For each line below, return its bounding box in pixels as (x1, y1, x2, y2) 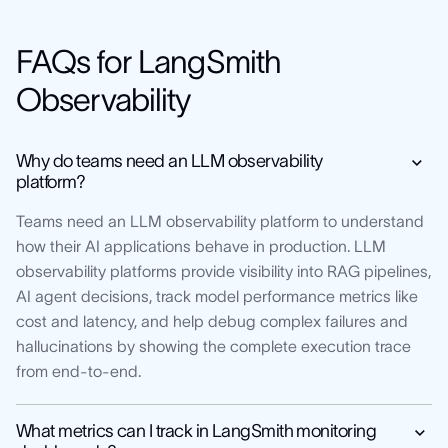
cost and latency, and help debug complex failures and (16, 311, 408, 330)
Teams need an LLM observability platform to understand (16, 211, 424, 230)
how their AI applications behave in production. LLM (16, 236, 386, 255)
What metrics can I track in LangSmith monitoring (16, 420, 377, 441)
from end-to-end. (16, 361, 141, 380)
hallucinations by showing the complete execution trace (16, 336, 411, 355)
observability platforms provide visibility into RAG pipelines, (16, 261, 431, 280)
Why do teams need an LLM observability (16, 150, 323, 171)
